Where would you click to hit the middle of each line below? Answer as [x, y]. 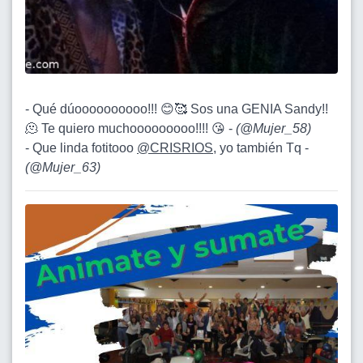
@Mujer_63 [63, 167]
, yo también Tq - [261, 147]
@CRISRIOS [175, 147]
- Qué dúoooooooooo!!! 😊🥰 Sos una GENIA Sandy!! [177, 109]
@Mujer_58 [273, 128]
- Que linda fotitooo [81, 147]
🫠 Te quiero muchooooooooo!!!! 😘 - [130, 128]
